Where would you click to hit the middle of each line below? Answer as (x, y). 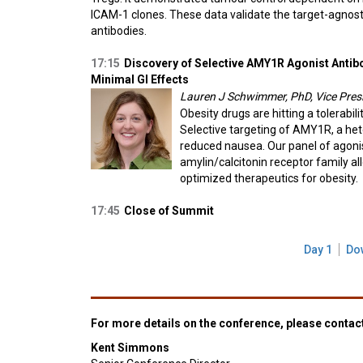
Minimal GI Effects (140, 79)
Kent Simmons (130, 347)
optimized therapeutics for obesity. (269, 178)
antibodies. (119, 31)
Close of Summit (169, 211)
